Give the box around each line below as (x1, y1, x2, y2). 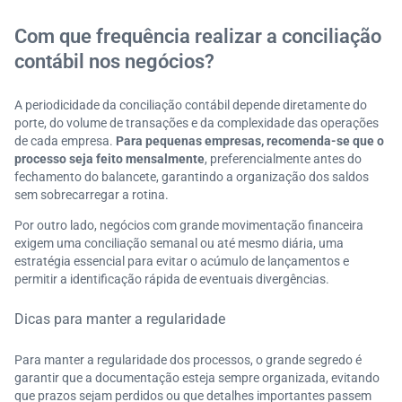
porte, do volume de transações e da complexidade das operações (14, 116, 379, 130)
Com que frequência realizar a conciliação (14, 25, 381, 48)
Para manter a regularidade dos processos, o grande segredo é (14, 353, 362, 367)
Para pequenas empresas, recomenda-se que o (116, 134, 384, 148)
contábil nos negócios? (14, 50, 214, 73)
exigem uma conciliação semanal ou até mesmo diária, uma (14, 236, 344, 250)
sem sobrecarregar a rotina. (14, 188, 169, 202)
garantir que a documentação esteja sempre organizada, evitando (14, 371, 380, 385)
